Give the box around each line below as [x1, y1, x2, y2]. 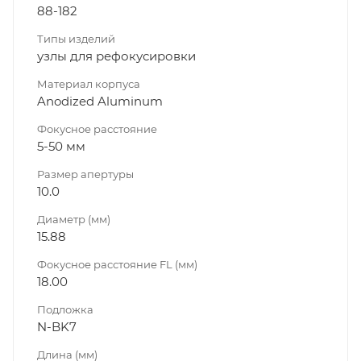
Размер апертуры [37, 167, 134, 180]
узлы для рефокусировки [37, 48, 196, 64]
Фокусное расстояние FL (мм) [37, 257, 197, 271]
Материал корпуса [37, 77, 140, 90]
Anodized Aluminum [37, 93, 163, 109]
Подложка [37, 302, 93, 316]
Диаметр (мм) [37, 212, 110, 226]
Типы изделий [37, 31, 115, 45]
